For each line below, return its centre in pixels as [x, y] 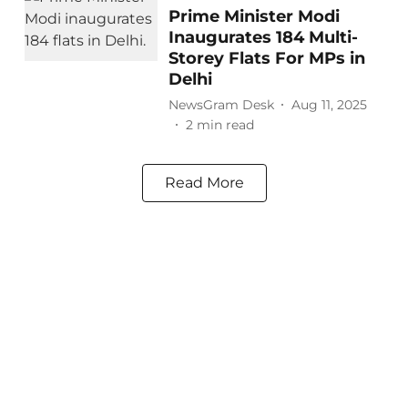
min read [225, 125]
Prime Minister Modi [254, 16]
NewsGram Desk [221, 104]
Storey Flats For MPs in [266, 58]
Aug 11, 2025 [329, 104]
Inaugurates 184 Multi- [263, 37]
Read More [204, 183]
